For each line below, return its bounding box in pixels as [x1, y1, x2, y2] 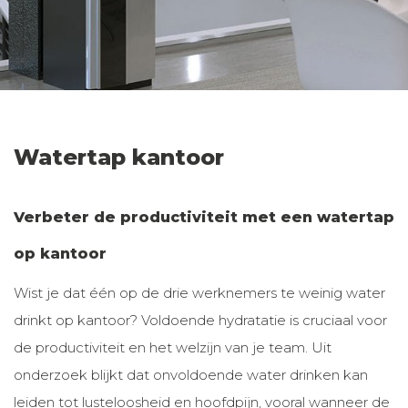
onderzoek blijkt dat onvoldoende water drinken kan [14, 366, 368, 383]
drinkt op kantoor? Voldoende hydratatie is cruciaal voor [14, 311, 387, 329]
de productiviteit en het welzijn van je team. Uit [14, 339, 331, 356]
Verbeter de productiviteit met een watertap [14, 209, 394, 226]
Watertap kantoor [14, 144, 224, 170]
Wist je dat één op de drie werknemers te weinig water [14, 284, 385, 301]
